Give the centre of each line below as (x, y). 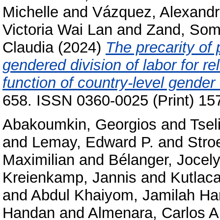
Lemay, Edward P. (93, 142)
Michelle (30, 12)
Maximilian (39, 160)
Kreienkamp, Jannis (69, 177)
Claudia (28, 48)
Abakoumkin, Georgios (80, 124)
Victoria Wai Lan (57, 30)
